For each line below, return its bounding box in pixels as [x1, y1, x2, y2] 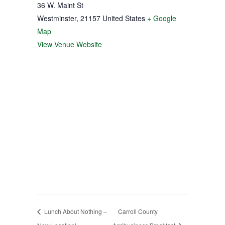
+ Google [147, 13, 176, 23]
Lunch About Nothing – [43, 207, 107, 216]
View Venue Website [37, 39, 102, 49]
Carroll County [118, 207, 158, 216]
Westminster [37, 13, 76, 23]
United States [102, 13, 145, 23]
